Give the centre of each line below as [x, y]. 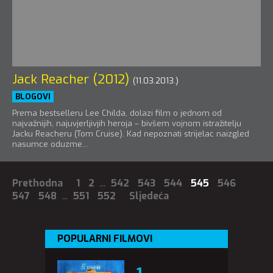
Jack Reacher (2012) [71, 79]
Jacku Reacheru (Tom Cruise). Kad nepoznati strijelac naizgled [131, 133]
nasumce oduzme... [50, 144]
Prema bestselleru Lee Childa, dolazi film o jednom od [117, 113]
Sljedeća [149, 196]
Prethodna [37, 183]
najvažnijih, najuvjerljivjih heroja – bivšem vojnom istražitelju [127, 123]
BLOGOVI [33, 96]
